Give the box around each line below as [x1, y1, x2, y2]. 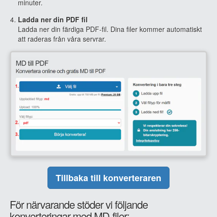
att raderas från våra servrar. [18, 34, 106, 44]
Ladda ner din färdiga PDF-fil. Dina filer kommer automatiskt [18, 24, 202, 34]
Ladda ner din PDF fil [18, 15, 88, 24]
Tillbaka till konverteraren [56, 171, 161, 184]
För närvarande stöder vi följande [10, 196, 148, 212]
